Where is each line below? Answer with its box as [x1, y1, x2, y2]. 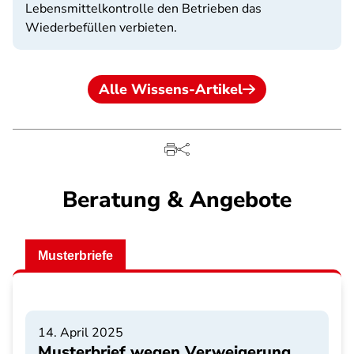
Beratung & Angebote [62, 185, 292, 215]
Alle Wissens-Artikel [99, 80, 243, 99]
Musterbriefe [38, 249, 113, 262]
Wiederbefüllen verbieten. [25, 19, 177, 36]
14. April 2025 [38, 324, 123, 341]
